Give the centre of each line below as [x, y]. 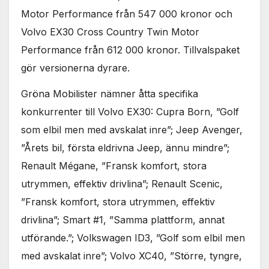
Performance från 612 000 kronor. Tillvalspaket [130, 50]
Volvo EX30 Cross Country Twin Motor [110, 32]
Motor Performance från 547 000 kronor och [127, 14]
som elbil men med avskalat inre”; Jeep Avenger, [132, 129]
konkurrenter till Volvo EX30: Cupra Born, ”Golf [130, 111]
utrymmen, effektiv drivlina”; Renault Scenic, [122, 183]
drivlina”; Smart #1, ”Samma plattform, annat [123, 219]
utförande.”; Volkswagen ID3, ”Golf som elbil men [133, 237]
